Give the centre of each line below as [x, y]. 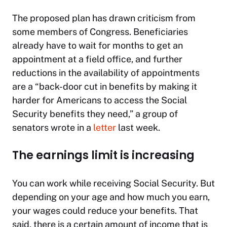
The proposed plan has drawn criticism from [104, 18]
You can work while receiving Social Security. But [113, 183]
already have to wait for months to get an [98, 45]
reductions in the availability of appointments [106, 72]
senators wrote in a [53, 127]
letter [105, 127]
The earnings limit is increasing [103, 155]
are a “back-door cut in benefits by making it [105, 86]
